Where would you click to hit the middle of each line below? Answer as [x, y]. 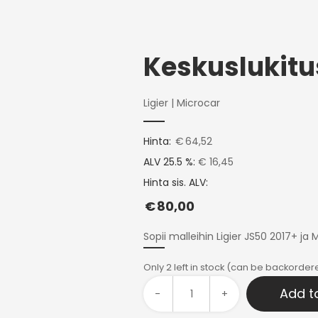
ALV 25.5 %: [169, 162]
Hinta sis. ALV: [175, 182]
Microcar [198, 103]
